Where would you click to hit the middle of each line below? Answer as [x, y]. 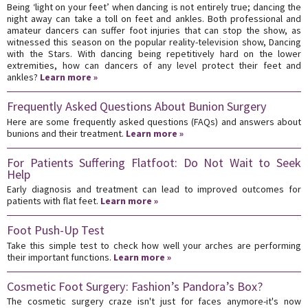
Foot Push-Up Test [56, 230]
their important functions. [60, 257]
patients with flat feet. [54, 201]
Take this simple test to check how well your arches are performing [154, 245]
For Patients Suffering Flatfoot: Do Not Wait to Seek [154, 162]
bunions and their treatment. [66, 133]
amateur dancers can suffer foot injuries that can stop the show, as [154, 31]
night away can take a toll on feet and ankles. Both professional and [154, 19]
